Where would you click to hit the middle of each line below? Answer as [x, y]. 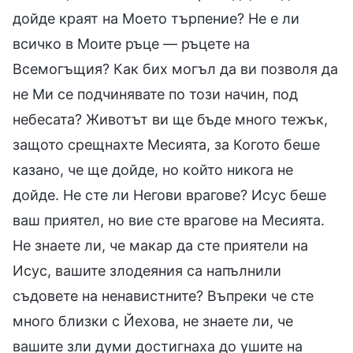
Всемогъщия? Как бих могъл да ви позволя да [175, 69]
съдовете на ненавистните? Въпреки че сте [163, 295]
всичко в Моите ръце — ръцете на [131, 43]
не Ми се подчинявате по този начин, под [155, 94]
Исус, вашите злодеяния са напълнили [147, 270]
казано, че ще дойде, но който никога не [153, 169]
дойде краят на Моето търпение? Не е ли [156, 18]
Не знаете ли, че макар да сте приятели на [160, 245]
